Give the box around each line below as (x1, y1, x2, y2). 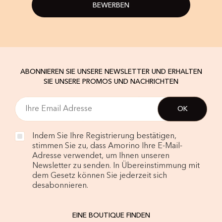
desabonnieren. (32, 182, 88, 190)
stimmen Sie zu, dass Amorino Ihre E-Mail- (32, 142, 182, 151)
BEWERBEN (93, 2, 129, 9)
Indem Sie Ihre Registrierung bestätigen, (32, 132, 176, 141)
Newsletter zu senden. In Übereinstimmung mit (32, 162, 200, 170)
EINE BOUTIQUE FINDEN (72, 212, 150, 220)
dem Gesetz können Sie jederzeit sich (32, 172, 167, 180)
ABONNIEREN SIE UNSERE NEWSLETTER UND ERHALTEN (20, 68, 202, 76)
